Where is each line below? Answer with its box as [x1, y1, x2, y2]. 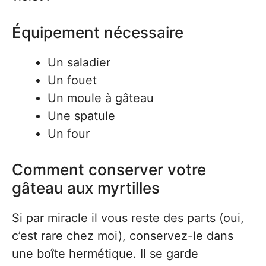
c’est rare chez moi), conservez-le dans [12, 229, 233, 243]
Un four [47, 126, 90, 141]
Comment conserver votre [12, 160, 206, 179]
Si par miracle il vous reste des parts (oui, [12, 211, 244, 226]
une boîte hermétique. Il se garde [12, 246, 198, 261]
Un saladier [47, 55, 110, 70]
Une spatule [47, 109, 115, 123]
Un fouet [47, 73, 97, 88]
